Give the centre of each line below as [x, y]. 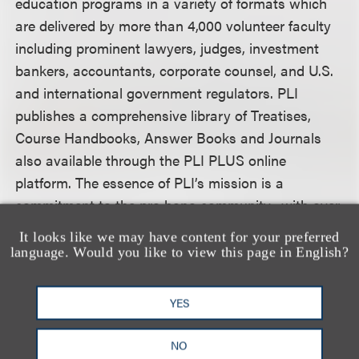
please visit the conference [101, 294]
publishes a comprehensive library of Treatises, [163, 115]
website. [216, 294]
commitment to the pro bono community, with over [178, 205]
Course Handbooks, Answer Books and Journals [169, 137]
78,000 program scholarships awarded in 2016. [163, 227]
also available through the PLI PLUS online [151, 160]
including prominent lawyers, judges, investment [167, 48]
